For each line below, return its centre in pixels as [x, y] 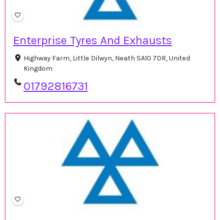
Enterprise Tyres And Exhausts [93, 41]
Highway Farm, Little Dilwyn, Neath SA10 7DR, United [107, 58]
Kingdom [38, 69]
